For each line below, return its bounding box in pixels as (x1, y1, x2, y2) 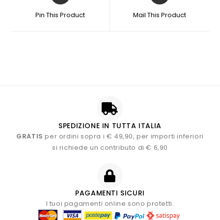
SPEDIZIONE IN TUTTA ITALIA (58, 121, 162, 131)
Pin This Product (35, 10, 85, 20)
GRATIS (16, 132, 43, 141)
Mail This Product (133, 10, 186, 20)
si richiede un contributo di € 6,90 (52, 143, 168, 153)
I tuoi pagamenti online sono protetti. (46, 199, 174, 209)
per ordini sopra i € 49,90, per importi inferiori (43, 132, 204, 141)
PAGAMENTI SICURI (75, 188, 145, 198)
